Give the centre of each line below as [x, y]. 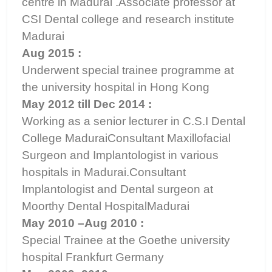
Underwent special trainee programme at [128, 70]
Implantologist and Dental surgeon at [117, 189]
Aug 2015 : [52, 53]
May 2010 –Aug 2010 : [83, 223]
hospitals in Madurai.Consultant [104, 172]
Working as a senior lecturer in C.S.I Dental [134, 121]
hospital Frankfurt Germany [93, 257]
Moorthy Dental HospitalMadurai [106, 206]
